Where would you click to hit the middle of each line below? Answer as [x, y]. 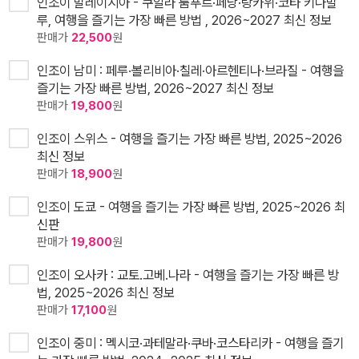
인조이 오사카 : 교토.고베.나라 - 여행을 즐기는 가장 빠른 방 [188, 275]
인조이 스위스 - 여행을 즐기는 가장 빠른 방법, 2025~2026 [190, 139]
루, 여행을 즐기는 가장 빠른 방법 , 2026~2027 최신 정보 [184, 20]
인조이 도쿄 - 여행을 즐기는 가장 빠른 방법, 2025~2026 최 [191, 207]
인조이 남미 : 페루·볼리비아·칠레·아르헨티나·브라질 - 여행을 [190, 71]
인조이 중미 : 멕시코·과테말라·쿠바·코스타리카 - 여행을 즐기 [190, 343]
